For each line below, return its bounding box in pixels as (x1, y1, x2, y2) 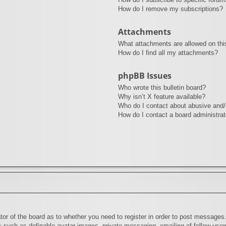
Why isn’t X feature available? (118, 92, 205, 100)
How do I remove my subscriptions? (118, 5, 223, 13)
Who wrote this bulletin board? (118, 83, 206, 91)
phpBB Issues (118, 70, 172, 81)
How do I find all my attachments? (118, 48, 218, 56)
